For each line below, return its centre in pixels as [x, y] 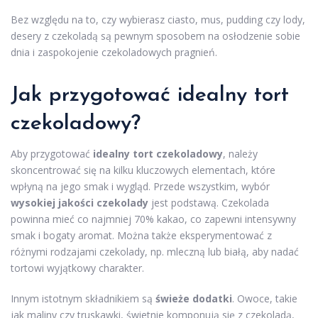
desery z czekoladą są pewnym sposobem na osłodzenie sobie [155, 36]
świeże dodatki [194, 298]
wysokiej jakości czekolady [79, 203]
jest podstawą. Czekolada [209, 203]
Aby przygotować [52, 154]
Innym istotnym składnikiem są [83, 298]
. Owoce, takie [265, 298]
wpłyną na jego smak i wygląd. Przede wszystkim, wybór [140, 186]
